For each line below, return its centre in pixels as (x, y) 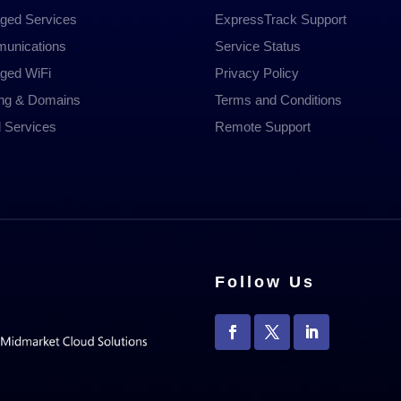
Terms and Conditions (279, 100)
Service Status (258, 47)
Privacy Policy (257, 73)
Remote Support (263, 127)
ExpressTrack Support (281, 20)
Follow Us (265, 282)
